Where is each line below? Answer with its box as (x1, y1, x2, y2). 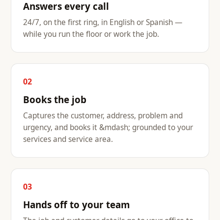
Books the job (23, 93, 86, 107)
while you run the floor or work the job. (23, 28, 159, 39)
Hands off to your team (23, 198, 130, 212)
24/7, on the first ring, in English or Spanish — (23, 17, 182, 27)
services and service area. (23, 134, 113, 144)
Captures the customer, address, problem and (23, 110, 183, 121)
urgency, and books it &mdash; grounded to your (23, 122, 193, 133)
